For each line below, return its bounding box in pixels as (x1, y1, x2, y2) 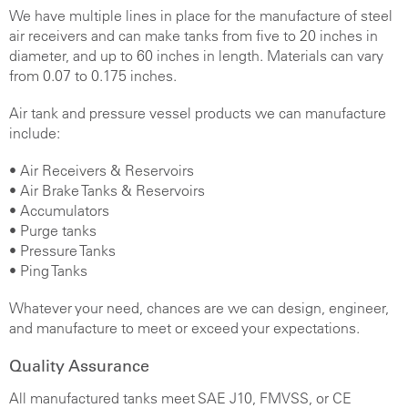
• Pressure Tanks (9, 241, 116, 260)
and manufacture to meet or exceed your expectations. (9, 319, 360, 338)
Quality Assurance (9, 356, 149, 377)
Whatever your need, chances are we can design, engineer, (9, 299, 389, 318)
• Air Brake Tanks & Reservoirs (9, 181, 205, 200)
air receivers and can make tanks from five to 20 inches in (9, 25, 378, 45)
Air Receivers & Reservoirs (16, 161, 194, 180)
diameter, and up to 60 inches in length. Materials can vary (9, 46, 383, 65)
